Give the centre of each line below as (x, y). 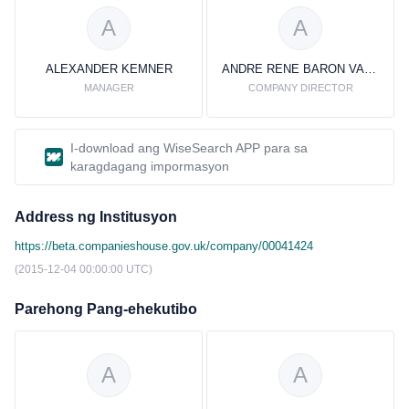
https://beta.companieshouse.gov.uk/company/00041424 (164, 246)
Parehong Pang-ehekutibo (106, 309)
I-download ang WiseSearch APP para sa (189, 148)
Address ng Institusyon (96, 217)
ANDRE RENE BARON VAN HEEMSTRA (370, 69)
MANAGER (109, 88)
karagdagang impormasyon (150, 166)
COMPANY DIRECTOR (300, 88)
